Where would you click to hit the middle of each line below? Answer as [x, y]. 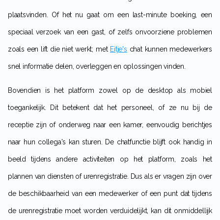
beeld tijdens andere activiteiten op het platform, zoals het [110, 159]
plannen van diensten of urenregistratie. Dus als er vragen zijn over [110, 176]
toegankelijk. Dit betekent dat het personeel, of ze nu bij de [110, 107]
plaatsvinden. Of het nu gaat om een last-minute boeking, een [110, 14]
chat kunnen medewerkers [169, 49]
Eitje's [119, 49]
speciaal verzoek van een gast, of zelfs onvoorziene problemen [110, 32]
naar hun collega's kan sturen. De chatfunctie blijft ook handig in [110, 142]
